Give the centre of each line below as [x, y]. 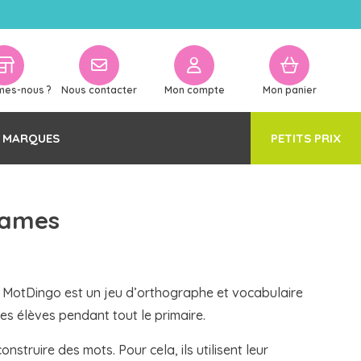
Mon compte [194, 90]
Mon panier [289, 90]
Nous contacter [99, 90]
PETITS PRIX [306, 138]
